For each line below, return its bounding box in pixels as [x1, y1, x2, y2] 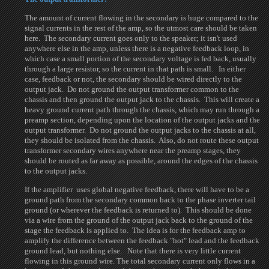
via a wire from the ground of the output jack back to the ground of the [25, 216, 253, 225]
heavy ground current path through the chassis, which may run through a [25, 105, 260, 114]
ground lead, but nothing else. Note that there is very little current [25, 246, 241, 255]
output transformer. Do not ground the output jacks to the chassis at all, [25, 125, 256, 134]
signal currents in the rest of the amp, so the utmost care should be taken [25, 23, 258, 32]
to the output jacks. [25, 166, 88, 175]
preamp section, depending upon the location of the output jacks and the [25, 115, 261, 124]
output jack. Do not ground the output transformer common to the [25, 85, 240, 94]
